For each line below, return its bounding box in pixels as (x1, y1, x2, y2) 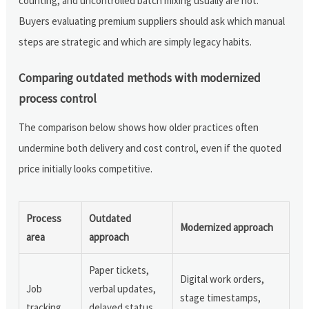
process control (19, 90, 97, 106)
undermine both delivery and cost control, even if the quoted (19, 141, 282, 154)
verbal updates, (89, 281, 157, 295)
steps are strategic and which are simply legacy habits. (19, 34, 252, 48)
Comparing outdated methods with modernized (19, 70, 261, 86)
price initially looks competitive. (19, 161, 153, 175)
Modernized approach (180, 220, 274, 234)
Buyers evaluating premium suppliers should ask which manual (19, 14, 286, 28)
